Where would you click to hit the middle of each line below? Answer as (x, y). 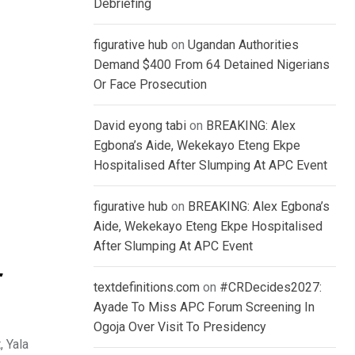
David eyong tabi (140, 126)
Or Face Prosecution (150, 85)
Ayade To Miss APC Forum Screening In (204, 307)
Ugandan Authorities (243, 45)
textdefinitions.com (147, 288)
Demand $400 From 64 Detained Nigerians (212, 65)
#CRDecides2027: (271, 288)
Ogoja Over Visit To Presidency (180, 327)
